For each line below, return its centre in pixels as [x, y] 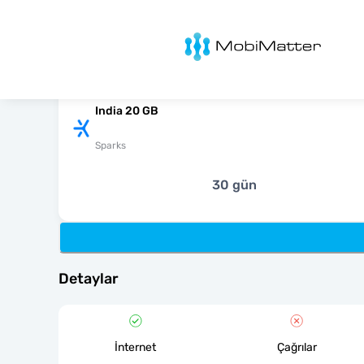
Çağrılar [297, 347]
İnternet [136, 347]
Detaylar [89, 279]
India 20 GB [127, 111]
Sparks [110, 145]
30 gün [234, 185]
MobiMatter [196, 37]
